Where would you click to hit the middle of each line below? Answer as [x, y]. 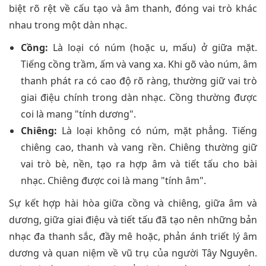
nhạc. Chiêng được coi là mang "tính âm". [113, 181]
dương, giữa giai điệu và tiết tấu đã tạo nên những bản [133, 220]
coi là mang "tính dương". [78, 114]
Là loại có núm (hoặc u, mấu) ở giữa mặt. [153, 48]
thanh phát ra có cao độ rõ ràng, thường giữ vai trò [139, 81]
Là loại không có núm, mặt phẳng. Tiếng [157, 131]
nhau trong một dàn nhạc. [68, 25]
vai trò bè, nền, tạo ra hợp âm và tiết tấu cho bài [139, 164]
